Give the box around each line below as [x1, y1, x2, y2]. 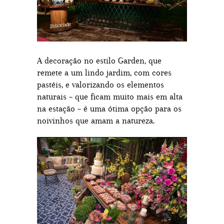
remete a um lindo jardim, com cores [37, 67, 171, 77]
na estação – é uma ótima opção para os [37, 103, 181, 113]
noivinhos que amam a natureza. [37, 115, 154, 125]
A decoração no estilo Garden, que [37, 55, 161, 65]
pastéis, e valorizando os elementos [37, 79, 164, 89]
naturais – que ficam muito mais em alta [37, 91, 182, 101]
